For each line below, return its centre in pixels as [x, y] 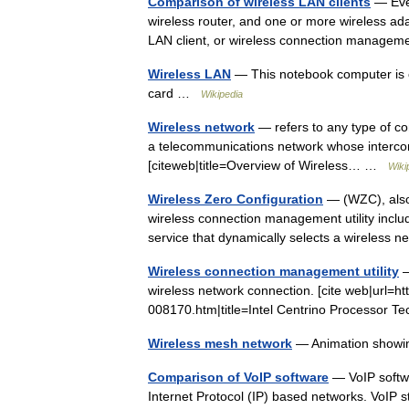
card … [174, 93]
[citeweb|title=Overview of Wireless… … [268, 165]
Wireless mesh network [220, 343]
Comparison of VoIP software [238, 377]
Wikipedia [222, 94]
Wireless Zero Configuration [236, 199]
